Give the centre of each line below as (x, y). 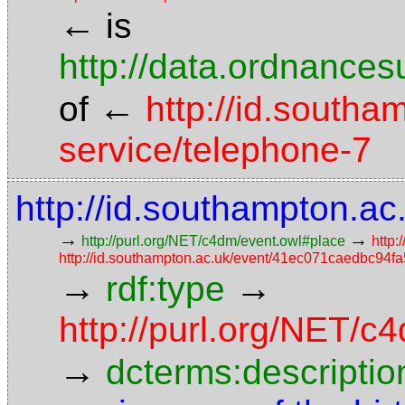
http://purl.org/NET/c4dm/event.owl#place (213, 241)
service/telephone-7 (215, 150)
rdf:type (165, 289)
